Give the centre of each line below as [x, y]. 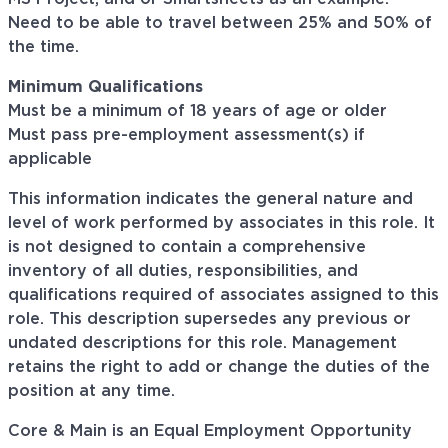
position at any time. [91, 391]
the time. [43, 47]
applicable [50, 159]
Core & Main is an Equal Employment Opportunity [210, 431]
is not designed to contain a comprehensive [187, 247]
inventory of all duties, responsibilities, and [183, 271]
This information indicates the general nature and [210, 199]
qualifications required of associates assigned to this [223, 295]
